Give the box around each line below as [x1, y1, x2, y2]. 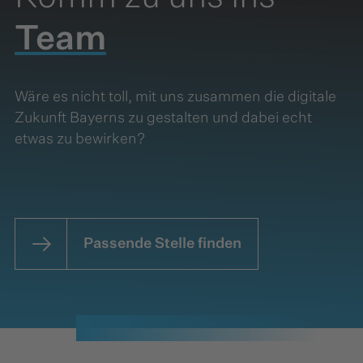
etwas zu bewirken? [15, 131, 145, 147]
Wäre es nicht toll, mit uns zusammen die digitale [15, 89, 336, 105]
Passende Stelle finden [83, 236, 241, 251]
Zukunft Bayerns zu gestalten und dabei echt [15, 110, 312, 126]
